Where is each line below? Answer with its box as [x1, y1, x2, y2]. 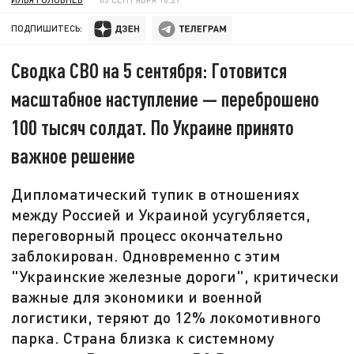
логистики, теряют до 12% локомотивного [11, 307, 322, 327]
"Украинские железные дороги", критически [11, 266, 340, 286]
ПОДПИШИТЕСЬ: [11, 23, 83, 34]
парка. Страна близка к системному [11, 328, 275, 348]
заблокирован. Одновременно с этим [11, 246, 281, 265]
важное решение [11, 143, 136, 168]
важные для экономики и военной [11, 287, 263, 307]
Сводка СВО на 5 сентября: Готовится [11, 58, 288, 83]
